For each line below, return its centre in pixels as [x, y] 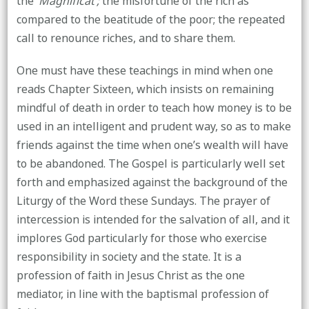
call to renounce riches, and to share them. [126, 38]
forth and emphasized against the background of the [152, 182]
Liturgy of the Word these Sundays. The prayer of [143, 201]
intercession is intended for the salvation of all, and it [153, 220]
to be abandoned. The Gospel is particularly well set [150, 164]
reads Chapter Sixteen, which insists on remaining [145, 89]
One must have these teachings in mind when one [144, 71]
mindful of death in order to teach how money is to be [154, 108]
